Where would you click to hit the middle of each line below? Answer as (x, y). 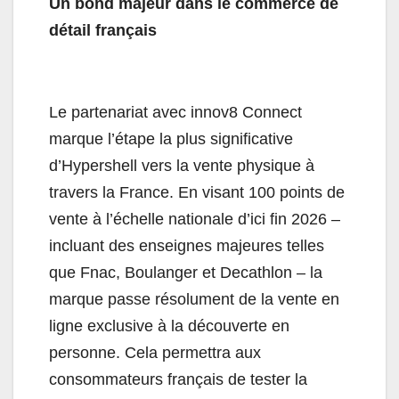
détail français (103, 31)
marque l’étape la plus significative (171, 139)
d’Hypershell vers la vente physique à (182, 166)
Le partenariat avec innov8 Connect (175, 113)
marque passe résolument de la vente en (194, 300)
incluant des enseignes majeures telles (187, 246)
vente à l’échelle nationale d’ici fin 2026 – (195, 220)
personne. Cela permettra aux (155, 353)
